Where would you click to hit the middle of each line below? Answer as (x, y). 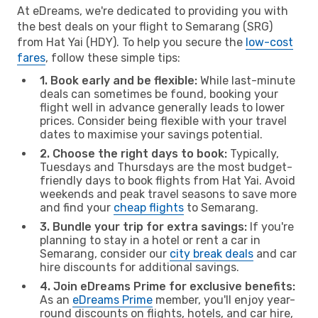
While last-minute (246, 80)
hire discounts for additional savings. (139, 267)
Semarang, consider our (105, 253)
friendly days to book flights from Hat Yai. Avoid (168, 180)
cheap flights (149, 207)
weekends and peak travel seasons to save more (168, 194)
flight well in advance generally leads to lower (162, 107)
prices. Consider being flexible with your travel (163, 121)
